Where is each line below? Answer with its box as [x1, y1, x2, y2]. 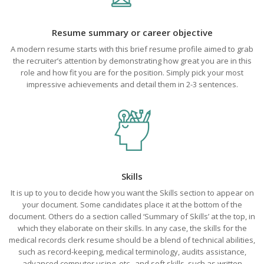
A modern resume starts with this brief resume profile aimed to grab [11, 44, 253, 54]
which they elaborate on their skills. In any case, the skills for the [17, 223, 247, 233]
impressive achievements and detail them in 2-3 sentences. [26, 79, 238, 90]
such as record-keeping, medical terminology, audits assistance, [18, 246, 246, 257]
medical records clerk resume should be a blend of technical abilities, [9, 235, 255, 245]
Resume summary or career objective [51, 27, 213, 38]
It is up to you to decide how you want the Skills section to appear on [10, 187, 254, 198]
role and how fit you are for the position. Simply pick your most [21, 67, 243, 78]
